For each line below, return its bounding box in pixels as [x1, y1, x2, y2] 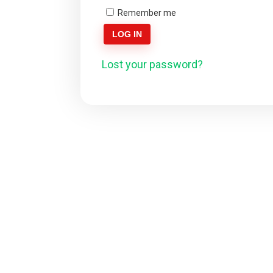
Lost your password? [102, 58, 203, 71]
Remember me [118, 8, 176, 18]
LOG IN [112, 29, 142, 39]
